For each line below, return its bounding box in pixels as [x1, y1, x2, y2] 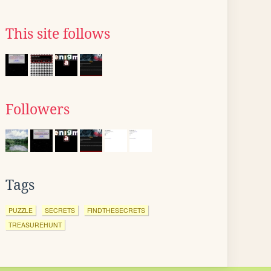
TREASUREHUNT [8, 220, 62, 229]
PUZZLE [8, 206, 33, 215]
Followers [5, 102, 70, 117]
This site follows [5, 26, 110, 42]
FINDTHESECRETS [87, 206, 145, 215]
